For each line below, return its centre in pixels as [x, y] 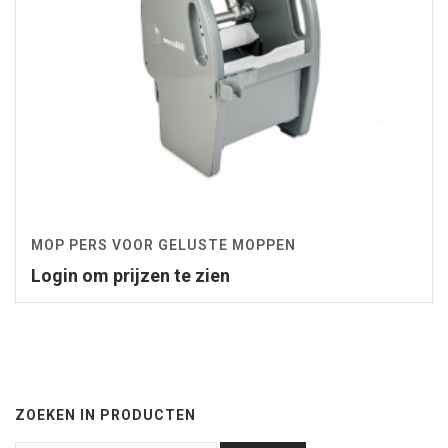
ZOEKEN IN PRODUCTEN [105, 415]
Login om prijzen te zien [130, 276]
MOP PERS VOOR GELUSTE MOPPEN [163, 245]
